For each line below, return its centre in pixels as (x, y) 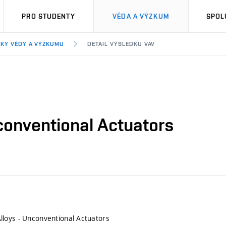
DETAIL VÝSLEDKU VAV (121, 44)
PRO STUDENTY (48, 16)
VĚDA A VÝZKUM (141, 16)
